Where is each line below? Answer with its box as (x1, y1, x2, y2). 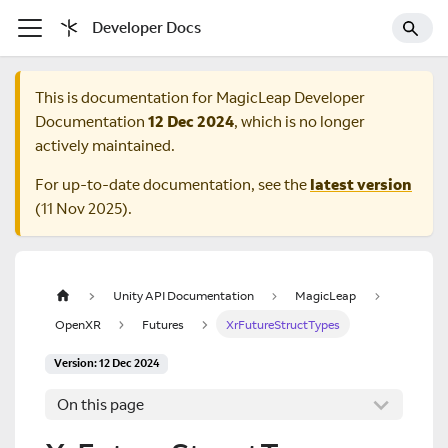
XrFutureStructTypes (225, 316, 340, 332)
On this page (57, 395, 144, 415)
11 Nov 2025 (41, 199, 122, 219)
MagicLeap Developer (216, 88, 365, 108)
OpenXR (54, 316, 101, 332)
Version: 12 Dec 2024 (53, 356, 160, 371)
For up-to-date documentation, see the (35, 175, 310, 195)
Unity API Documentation (112, 288, 254, 304)
